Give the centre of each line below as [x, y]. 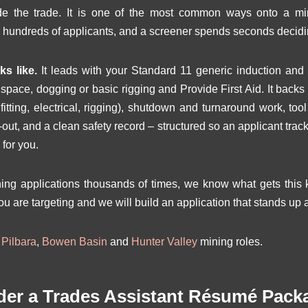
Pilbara [19, 242]
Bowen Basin [75, 242]
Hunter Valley [164, 242]
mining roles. [230, 242]
